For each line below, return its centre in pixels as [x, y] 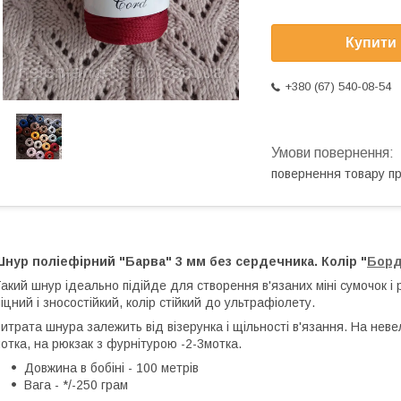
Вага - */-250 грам [76, 384]
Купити [371, 43]
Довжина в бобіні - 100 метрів [111, 367]
